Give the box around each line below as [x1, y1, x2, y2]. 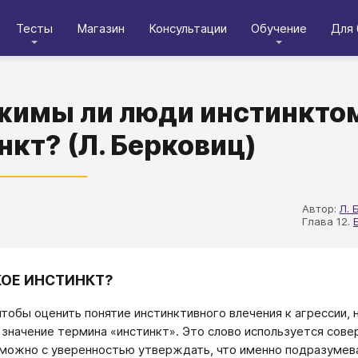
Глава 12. [302, 215, 353, 228]
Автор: [302, 202, 340, 215]
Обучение [251, 20, 307, 36]
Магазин [77, 20, 125, 36]
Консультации [149, 20, 227, 36]
